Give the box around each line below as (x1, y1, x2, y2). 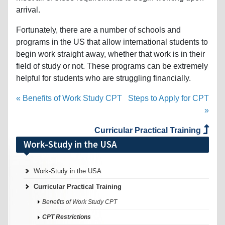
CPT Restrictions (42, 213, 91, 220)
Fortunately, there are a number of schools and (16, 25, 181, 34)
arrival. (16, 5, 40, 14)
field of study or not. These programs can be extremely (16, 61, 208, 70)
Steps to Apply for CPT (128, 93, 209, 102)
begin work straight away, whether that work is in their (16, 49, 205, 58)
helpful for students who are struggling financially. (16, 73, 191, 82)
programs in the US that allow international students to (16, 37, 208, 46)
